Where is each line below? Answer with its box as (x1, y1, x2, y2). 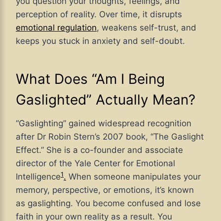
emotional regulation (16, 23, 97, 33)
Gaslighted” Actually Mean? (16, 91, 195, 109)
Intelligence (16, 172, 61, 182)
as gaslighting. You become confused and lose (16, 198, 201, 209)
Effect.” (16, 145, 46, 155)
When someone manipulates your (66, 172, 201, 182)
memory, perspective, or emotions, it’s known (16, 185, 194, 195)
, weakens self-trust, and (97, 23, 196, 33)
